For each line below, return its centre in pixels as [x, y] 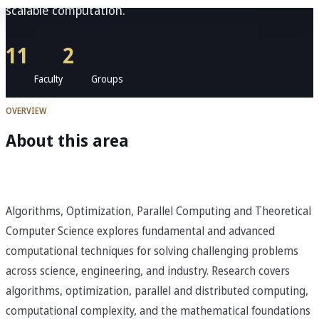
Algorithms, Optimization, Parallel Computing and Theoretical [158, 211]
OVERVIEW [26, 111]
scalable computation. [66, 11]
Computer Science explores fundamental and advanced [140, 231]
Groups [107, 80]
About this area [67, 142]
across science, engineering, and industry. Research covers [148, 271]
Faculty [48, 80]
